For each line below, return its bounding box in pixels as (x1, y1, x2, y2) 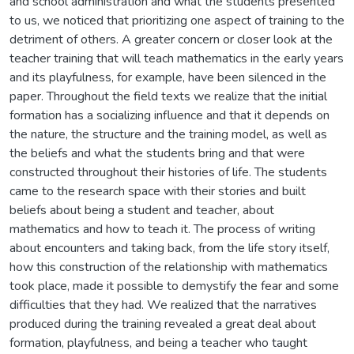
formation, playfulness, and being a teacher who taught (9, 333, 307, 352)
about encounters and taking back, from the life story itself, (9, 239, 330, 257)
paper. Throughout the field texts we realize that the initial (9, 87, 327, 105)
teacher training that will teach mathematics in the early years (9, 49, 344, 67)
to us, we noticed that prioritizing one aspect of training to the (9, 11, 345, 29)
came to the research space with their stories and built (9, 182, 306, 200)
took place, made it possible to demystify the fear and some (9, 277, 339, 295)
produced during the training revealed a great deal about (9, 314, 316, 333)
